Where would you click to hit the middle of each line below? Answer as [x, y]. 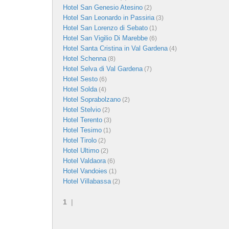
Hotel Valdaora [84, 161]
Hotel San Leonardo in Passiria [109, 17]
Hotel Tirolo [80, 140]
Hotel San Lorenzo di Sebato [105, 28]
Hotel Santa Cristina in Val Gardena [115, 48]
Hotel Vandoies [85, 171]
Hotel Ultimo [81, 150]
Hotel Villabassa [87, 181]
